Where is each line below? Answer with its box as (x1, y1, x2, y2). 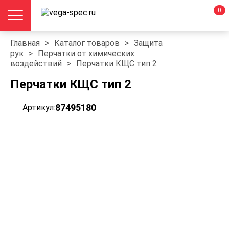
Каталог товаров (54, 38, 120, 48)
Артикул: (22, 103, 55, 112)
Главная (10, 38, 40, 48)
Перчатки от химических (38, 49, 134, 58)
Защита (134, 38, 163, 48)
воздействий (10, 59, 62, 68)
